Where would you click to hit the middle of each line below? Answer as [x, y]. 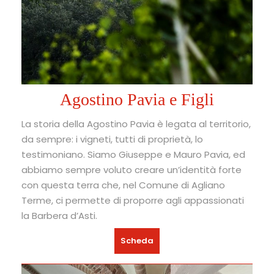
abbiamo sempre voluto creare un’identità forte [131, 170]
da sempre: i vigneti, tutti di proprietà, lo [112, 139]
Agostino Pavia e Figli [137, 99]
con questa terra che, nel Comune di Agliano [123, 185]
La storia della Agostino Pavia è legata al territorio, [136, 124]
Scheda [137, 241]
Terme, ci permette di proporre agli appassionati [133, 201]
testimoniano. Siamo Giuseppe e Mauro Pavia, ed [133, 155]
